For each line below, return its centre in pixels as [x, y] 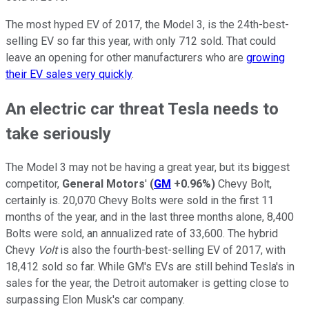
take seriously [58, 133]
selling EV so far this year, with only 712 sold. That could [141, 41]
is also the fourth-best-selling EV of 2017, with [171, 250]
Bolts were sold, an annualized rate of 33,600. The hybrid [142, 234]
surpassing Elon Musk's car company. [97, 300]
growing [266, 57]
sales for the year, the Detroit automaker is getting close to [147, 283]
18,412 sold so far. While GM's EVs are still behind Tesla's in [150, 267]
